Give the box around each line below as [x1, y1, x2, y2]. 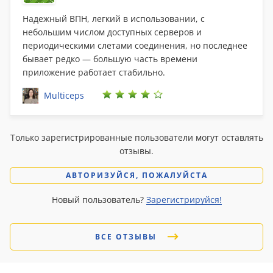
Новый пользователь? [51, 194, 146, 205]
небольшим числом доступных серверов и [23, 26, 202, 38]
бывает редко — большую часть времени [23, 53, 197, 65]
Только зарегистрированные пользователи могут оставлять [10, 132, 263, 143]
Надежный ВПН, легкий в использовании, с [23, 13, 205, 24]
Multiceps [44, 90, 84, 101]
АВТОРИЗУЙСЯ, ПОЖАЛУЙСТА [65, 170, 208, 180]
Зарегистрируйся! [146, 194, 222, 205]
